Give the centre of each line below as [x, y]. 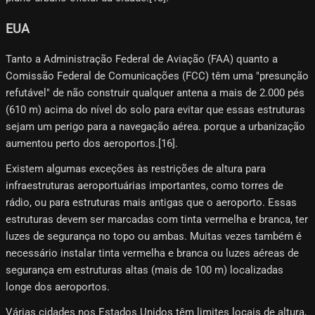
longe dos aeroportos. [58, 287]
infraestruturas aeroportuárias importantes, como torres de [144, 186]
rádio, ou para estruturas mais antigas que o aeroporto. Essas [151, 203]
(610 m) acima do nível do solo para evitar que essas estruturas [155, 110]
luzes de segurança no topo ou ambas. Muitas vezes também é [154, 237]
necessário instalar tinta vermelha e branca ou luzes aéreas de [152, 253]
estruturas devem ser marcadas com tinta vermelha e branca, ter [157, 220]
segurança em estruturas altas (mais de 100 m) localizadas [144, 270]
